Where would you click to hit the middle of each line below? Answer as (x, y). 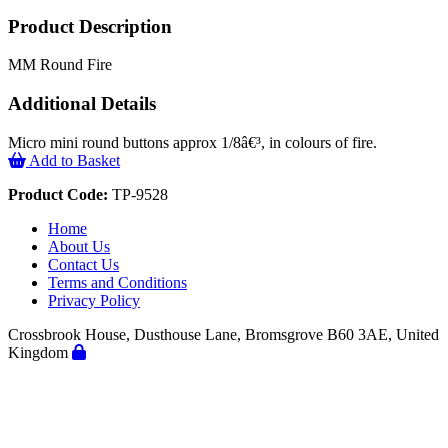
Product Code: (58, 194)
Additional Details (82, 103)
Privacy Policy (94, 300)
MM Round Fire (60, 65)
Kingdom (40, 352)
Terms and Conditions (117, 282)
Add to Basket (73, 160)
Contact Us (83, 264)
